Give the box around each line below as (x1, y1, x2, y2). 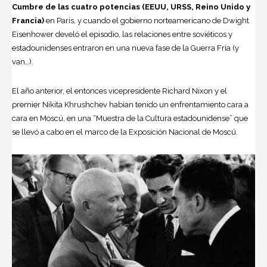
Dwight (223, 15, 249, 25)
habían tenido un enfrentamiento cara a (109, 100, 249, 109)
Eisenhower (12, 29, 54, 39)
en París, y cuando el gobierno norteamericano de (44, 15, 223, 25)
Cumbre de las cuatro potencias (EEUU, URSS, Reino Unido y (12, 2, 250, 11)
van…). (12, 57, 33, 66)
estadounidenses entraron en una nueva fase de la (12, 43, 191, 52)
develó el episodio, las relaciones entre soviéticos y (54, 29, 232, 39)
